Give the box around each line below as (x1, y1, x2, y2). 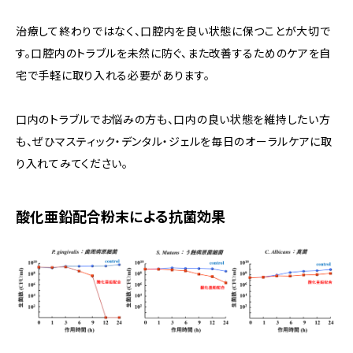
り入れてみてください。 (16, 157, 128, 170)
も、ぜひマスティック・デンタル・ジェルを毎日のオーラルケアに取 (16, 135, 333, 148)
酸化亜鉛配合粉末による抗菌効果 (16, 209, 225, 225)
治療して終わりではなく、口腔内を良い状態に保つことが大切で (16, 24, 331, 38)
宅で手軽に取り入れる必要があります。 (16, 69, 210, 82)
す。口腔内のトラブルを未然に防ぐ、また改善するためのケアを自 (16, 46, 332, 60)
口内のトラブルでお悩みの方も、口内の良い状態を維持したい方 (16, 113, 331, 126)
